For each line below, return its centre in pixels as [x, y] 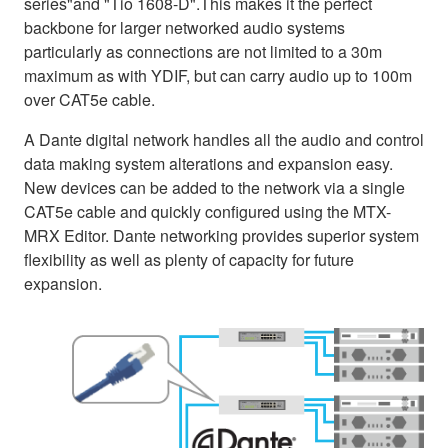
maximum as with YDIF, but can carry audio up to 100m [218, 75]
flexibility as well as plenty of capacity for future [189, 259]
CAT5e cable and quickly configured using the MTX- [207, 211]
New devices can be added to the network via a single [214, 187]
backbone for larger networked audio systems [184, 27]
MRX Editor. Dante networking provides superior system [221, 235]
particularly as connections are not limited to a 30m [203, 51]
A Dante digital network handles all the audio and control [224, 139]
